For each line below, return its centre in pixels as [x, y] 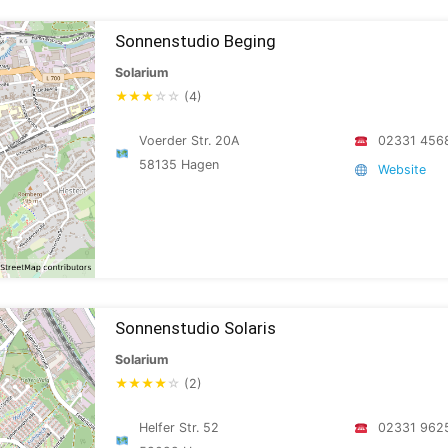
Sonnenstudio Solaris [195, 328]
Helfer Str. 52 [179, 427]
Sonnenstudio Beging [195, 41]
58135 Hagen [179, 164]
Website [402, 169]
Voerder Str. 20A [190, 140]
